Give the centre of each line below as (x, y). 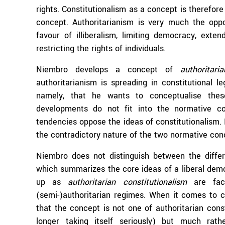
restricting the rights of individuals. (101, 48)
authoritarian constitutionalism (127, 182)
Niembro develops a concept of (108, 70)
